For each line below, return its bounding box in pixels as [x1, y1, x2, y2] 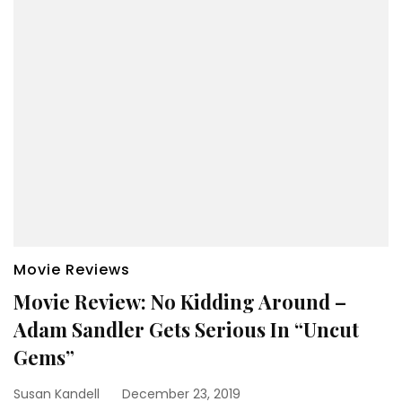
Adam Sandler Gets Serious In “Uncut [13, 315, 359, 343]
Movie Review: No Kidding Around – [13, 287, 346, 315]
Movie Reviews [13, 258, 130, 280]
